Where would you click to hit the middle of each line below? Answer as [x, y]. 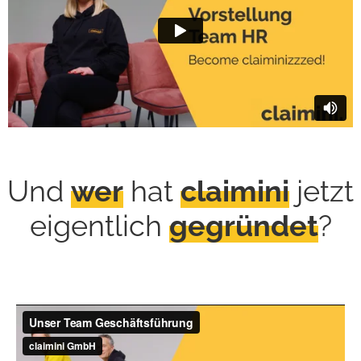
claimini [235, 191]
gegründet [243, 225]
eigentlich [99, 225]
